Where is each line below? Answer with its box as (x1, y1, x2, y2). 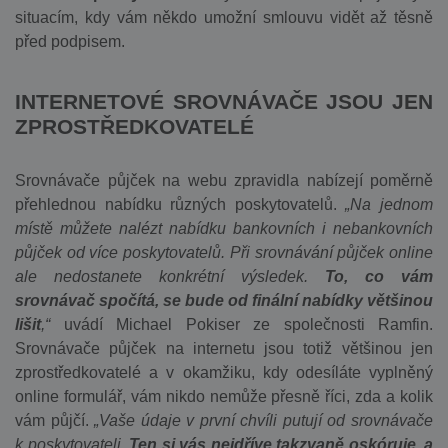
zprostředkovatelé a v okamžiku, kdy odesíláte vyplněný (15, 364, 433, 381)
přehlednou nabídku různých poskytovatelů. (15, 196, 346, 213)
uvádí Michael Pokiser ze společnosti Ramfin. (50, 316, 433, 333)
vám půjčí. (15, 412, 95, 429)
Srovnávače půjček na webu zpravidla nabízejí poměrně (15, 172, 433, 189)
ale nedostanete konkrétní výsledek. (15, 268, 325, 285)
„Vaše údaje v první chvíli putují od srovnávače (94, 412, 434, 429)
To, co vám (325, 268, 433, 285)
